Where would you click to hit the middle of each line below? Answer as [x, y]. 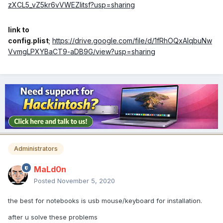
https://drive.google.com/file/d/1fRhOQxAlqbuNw [132, 41]
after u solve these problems [53, 217]
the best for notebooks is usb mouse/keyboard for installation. [105, 201]
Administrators [36, 149]
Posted [46, 181]
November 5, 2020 [86, 181]
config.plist [28, 41]
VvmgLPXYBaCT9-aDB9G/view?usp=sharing [82, 52]
